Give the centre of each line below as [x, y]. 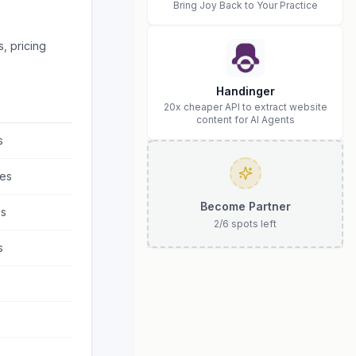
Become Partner [245, 206]
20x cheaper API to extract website [245, 107]
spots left [253, 224]
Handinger [245, 91]
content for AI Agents [245, 120]
